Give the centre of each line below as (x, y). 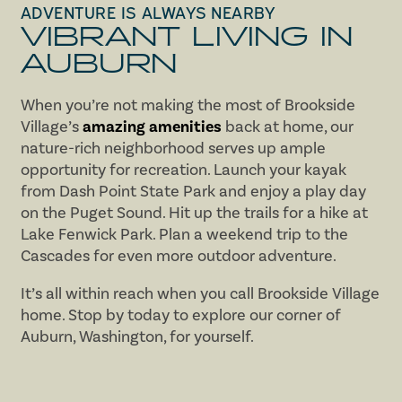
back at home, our (287, 126)
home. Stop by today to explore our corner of (180, 315)
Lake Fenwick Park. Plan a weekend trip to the (184, 234)
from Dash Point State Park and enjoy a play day (193, 191)
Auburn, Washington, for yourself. (137, 336)
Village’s (51, 126)
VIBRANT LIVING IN (186, 37)
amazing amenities (152, 126)
